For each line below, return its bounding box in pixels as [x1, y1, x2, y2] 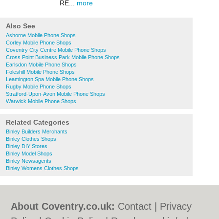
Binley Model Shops [6, 151, 52, 156]
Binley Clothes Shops [6, 136, 56, 142]
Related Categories [6, 118, 69, 126]
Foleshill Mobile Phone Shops [6, 69, 75, 75]
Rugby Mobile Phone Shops [6, 84, 71, 89]
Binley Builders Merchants [6, 129, 67, 134]
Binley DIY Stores [6, 143, 47, 149]
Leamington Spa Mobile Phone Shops [6, 76, 94, 82]
